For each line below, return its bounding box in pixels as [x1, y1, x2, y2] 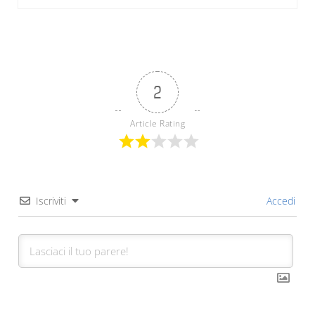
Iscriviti [35, 193, 66, 207]
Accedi [264, 193, 296, 207]
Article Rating [130, 117, 185, 129]
